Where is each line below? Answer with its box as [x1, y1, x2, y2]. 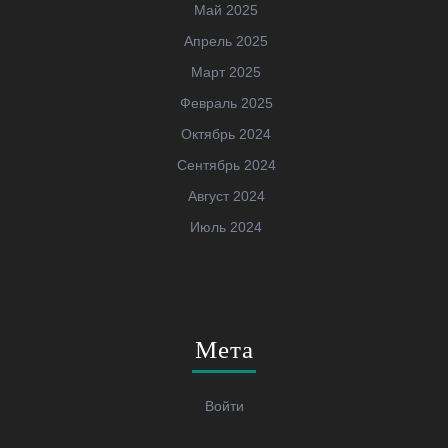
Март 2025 [191, 63, 261, 80]
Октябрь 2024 [181, 125, 271, 142]
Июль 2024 [190, 218, 262, 235]
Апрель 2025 [184, 32, 268, 49]
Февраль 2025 [179, 94, 273, 111]
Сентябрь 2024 [176, 156, 276, 173]
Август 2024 [187, 187, 265, 204]
